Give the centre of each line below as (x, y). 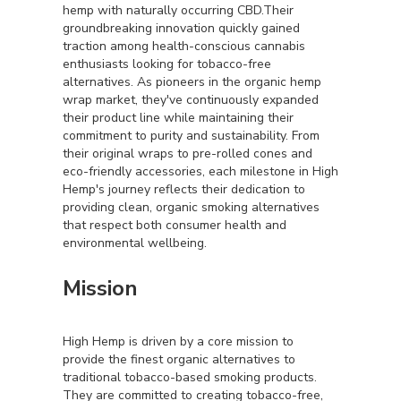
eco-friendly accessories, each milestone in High (200, 171)
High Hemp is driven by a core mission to (178, 341)
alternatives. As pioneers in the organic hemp (192, 82)
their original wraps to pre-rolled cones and (188, 154)
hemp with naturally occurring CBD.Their (178, 10)
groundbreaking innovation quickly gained (181, 28)
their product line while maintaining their (178, 118)
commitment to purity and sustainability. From (191, 136)
